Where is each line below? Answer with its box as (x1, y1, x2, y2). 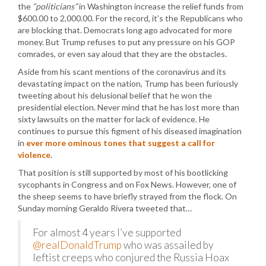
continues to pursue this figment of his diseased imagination (18, 126, 242, 136)
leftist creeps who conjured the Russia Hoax (33, 251, 229, 264)
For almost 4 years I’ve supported (33, 226, 181, 239)
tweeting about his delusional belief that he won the (18, 90, 212, 100)
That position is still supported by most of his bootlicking (18, 167, 228, 178)
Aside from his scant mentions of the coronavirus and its (18, 66, 226, 77)
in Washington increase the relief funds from (77, 1, 243, 11)
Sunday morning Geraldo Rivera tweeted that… (18, 203, 192, 213)
